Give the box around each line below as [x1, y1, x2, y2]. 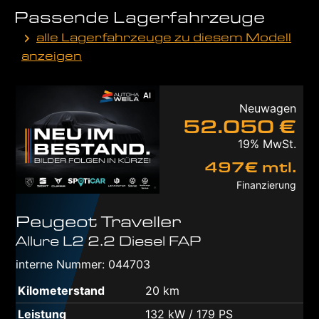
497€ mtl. [204, 157, 296, 177]
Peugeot [16, 211, 97, 232]
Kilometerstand [18, 283, 105, 298]
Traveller [101, 211, 181, 232]
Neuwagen [239, 101, 296, 116]
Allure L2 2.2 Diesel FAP [16, 232, 201, 250]
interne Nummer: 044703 [16, 257, 150, 272]
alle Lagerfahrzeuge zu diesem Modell [36, 28, 291, 44]
